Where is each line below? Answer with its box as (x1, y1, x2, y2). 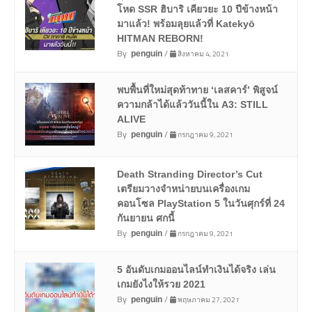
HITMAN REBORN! (116, 33, 203, 45)
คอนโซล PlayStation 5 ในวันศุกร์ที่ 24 (116, 198, 285, 210)
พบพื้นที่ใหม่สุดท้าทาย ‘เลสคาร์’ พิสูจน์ (116, 84, 278, 96)
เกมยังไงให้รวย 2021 (116, 279, 205, 290)
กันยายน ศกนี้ (116, 212, 175, 224)
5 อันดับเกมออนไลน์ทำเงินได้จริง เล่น (116, 264, 276, 276)
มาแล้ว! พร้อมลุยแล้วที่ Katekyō (116, 18, 255, 30)
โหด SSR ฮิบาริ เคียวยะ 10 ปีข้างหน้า (116, 3, 278, 15)
